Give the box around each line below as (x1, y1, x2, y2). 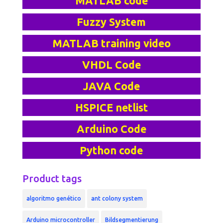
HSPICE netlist (75, 102, 148, 114)
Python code (80, 144, 143, 157)
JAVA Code (83, 80, 140, 93)
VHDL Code (82, 59, 141, 71)
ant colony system (91, 195, 143, 202)
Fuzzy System (77, 16, 146, 28)
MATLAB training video (52, 37, 171, 50)
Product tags (22, 173, 82, 185)
